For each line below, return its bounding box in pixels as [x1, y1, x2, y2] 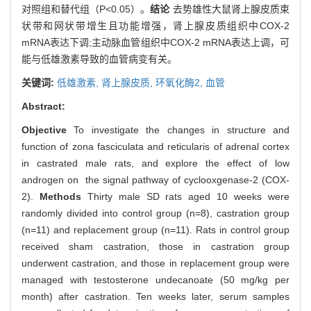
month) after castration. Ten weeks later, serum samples [22, 290, 289, 302]
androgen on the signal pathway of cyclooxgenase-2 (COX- [22, 174, 289, 185]
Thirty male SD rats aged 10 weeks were [87, 190, 290, 202]
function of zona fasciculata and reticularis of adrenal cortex [22, 140, 289, 152]
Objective [22, 124, 67, 135]
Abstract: [22, 100, 65, 112]
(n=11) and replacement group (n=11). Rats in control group [22, 224, 289, 235]
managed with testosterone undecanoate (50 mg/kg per [22, 274, 289, 285]
